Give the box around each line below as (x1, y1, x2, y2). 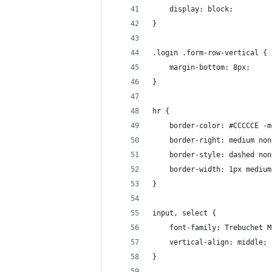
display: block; (152, 5, 233, 13)
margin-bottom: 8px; (152, 63, 250, 72)
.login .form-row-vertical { (152, 49, 267, 57)
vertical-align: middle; (152, 238, 267, 246)
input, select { (152, 209, 216, 217)
